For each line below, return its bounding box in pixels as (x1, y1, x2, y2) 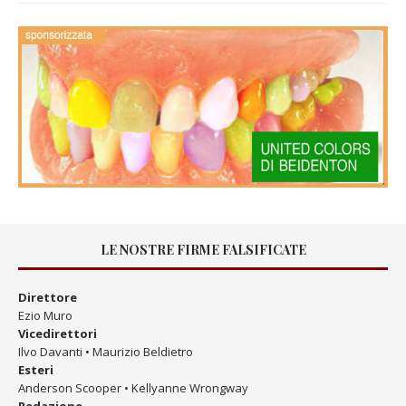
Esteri (18, 361, 53, 378)
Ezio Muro (18, 306, 72, 324)
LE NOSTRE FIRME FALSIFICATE (100, 240, 306, 258)
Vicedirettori (18, 324, 97, 342)
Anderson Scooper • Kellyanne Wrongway (18, 379, 248, 396)
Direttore (18, 288, 77, 305)
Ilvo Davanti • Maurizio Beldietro (18, 343, 193, 360)
